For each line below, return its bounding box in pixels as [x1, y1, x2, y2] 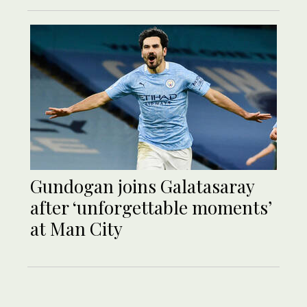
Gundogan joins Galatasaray [30, 174, 254, 199]
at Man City [30, 217, 123, 241]
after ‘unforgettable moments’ [30, 195, 271, 220]
